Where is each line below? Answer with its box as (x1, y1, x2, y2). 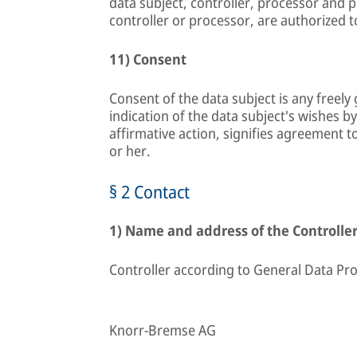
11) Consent (109, 49, 186, 69)
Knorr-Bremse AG (109, 320, 216, 339)
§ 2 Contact (109, 179, 190, 203)
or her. (109, 141, 151, 160)
